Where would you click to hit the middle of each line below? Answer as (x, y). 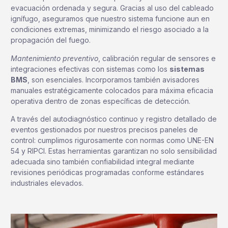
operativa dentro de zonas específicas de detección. (101, 101)
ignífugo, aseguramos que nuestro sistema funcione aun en (110, 19)
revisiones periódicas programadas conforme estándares (107, 173)
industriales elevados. (47, 183)
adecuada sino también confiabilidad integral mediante (103, 162)
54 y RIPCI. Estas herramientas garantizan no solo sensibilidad (114, 151)
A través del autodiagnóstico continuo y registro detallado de (114, 119)
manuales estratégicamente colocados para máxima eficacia (112, 90)
